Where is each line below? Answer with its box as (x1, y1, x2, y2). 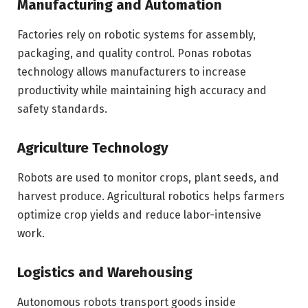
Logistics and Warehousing (17, 263, 192, 280)
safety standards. (17, 102, 107, 116)
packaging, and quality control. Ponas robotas (17, 47, 252, 60)
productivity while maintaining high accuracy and (17, 84, 267, 98)
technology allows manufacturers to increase (17, 65, 246, 79)
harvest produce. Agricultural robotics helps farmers (17, 190, 285, 203)
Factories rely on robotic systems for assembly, (17, 28, 256, 42)
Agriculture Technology (17, 139, 168, 156)
